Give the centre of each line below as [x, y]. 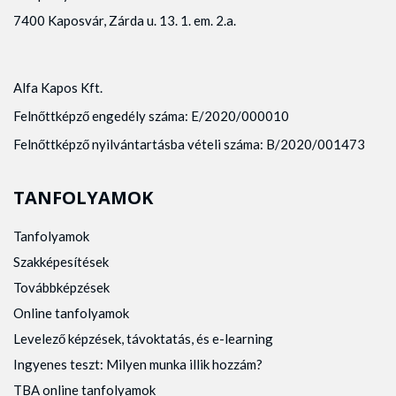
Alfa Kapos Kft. [58, 87]
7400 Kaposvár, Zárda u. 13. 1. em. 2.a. [125, 20]
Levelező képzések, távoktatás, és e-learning [143, 338]
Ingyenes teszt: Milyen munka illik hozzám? [138, 364]
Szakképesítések [61, 261]
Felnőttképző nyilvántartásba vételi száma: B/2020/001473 [189, 144]
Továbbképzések [61, 287]
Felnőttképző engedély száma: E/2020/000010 [151, 115]
